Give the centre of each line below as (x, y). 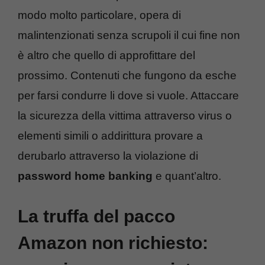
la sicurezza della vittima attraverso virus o (125, 115)
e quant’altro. (187, 176)
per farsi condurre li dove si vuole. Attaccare (128, 95)
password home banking (85, 176)
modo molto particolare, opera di (99, 15)
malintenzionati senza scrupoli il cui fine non (129, 35)
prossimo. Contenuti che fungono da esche (127, 75)
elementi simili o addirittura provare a (110, 135)
